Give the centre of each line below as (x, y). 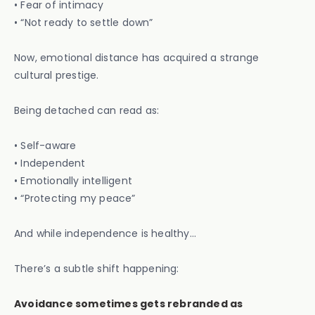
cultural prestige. (57, 75)
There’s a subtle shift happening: (97, 269)
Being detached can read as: (87, 110)
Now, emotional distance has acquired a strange (137, 58)
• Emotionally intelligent (73, 181)
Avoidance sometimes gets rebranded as (129, 304)
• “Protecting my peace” (75, 198)
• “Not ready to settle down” (84, 22)
